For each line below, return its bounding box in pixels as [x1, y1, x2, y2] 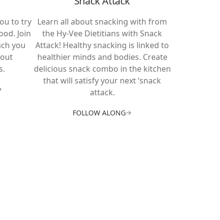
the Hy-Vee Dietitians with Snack [42, 28, 162, 39]
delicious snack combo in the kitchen [33, 63, 171, 75]
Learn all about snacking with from [37, 16, 167, 27]
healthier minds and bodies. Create [37, 52, 167, 63]
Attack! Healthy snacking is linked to [35, 40, 169, 51]
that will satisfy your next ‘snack [43, 75, 161, 86]
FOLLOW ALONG [73, 108, 126, 118]
